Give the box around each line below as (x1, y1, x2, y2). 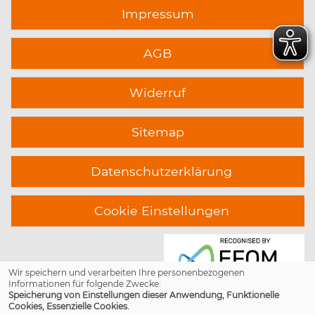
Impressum (121, 6, 194, 21)
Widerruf (129, 85, 186, 100)
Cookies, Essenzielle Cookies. (8, 301, 129, 311)
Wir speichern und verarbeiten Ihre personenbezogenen (8, 267, 245, 278)
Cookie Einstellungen (94, 203, 229, 218)
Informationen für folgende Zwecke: (8, 278, 161, 289)
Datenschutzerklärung (91, 164, 232, 179)
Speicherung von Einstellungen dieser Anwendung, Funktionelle (8, 290, 279, 300)
